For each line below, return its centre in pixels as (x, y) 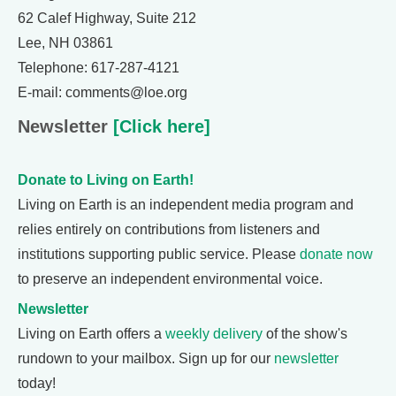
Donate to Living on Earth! (106, 180)
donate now (336, 254)
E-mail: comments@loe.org (103, 92)
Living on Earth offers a (91, 334)
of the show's (305, 334)
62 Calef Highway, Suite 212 (107, 18)
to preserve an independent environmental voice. (170, 279)
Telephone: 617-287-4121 (99, 68)
